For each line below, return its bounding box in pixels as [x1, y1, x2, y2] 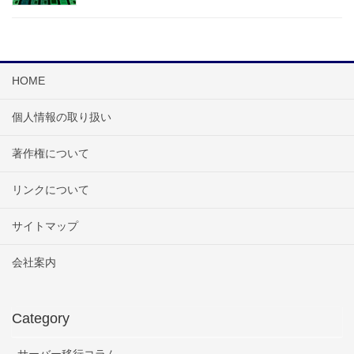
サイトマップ [12, 219, 78, 232]
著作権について [12, 146, 89, 160]
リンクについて [12, 183, 89, 196]
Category [12, 310, 70, 326]
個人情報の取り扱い [12, 110, 111, 123]
